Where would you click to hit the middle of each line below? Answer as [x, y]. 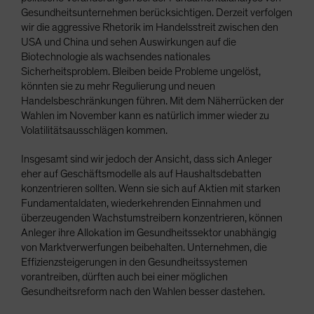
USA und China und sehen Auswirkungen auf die [129, 42]
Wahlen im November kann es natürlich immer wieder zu [145, 115]
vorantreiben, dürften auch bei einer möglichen [124, 277]
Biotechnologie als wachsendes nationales [116, 56]
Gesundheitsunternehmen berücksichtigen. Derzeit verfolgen [157, 12]
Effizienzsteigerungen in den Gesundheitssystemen [134, 262]
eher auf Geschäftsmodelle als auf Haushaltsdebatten [141, 173]
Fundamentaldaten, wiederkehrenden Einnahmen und [141, 203]
